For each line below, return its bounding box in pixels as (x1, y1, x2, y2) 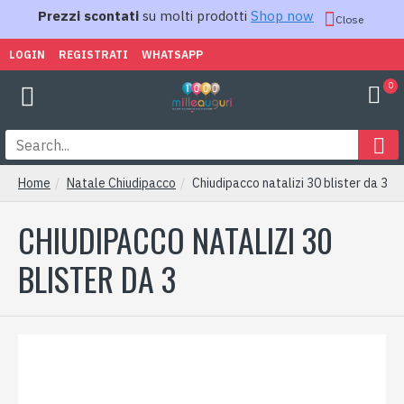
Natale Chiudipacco (67, 175, 176, 191)
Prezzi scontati (38, 7, 139, 24)
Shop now (251, 7, 314, 24)
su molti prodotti (139, 7, 251, 24)
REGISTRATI (59, 47, 128, 61)
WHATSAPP (142, 47, 203, 61)
